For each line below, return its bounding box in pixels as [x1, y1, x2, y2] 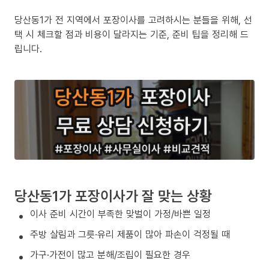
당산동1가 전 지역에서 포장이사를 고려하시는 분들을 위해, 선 [14, 13, 252, 26]
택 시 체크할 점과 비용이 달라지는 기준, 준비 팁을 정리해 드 [14, 28, 249, 41]
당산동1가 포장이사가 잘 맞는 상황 [14, 186, 212, 206]
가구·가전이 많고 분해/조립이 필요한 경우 [30, 248, 190, 262]
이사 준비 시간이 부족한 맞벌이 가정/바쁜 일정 [30, 207, 211, 221]
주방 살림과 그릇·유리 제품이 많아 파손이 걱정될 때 [30, 228, 230, 241]
